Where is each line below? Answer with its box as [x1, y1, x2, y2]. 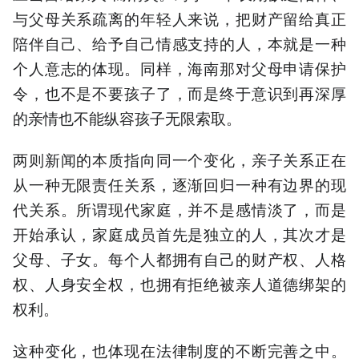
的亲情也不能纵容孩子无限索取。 [13, 106, 241, 128]
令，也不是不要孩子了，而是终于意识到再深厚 [13, 81, 346, 103]
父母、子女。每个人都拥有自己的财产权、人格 [13, 247, 346, 269]
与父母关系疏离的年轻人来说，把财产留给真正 [13, 6, 346, 29]
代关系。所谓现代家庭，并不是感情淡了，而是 [13, 197, 346, 220]
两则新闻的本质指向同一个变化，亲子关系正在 [13, 147, 346, 170]
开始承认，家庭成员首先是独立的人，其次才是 [13, 222, 346, 244]
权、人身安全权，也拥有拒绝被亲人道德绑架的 [13, 272, 346, 294]
